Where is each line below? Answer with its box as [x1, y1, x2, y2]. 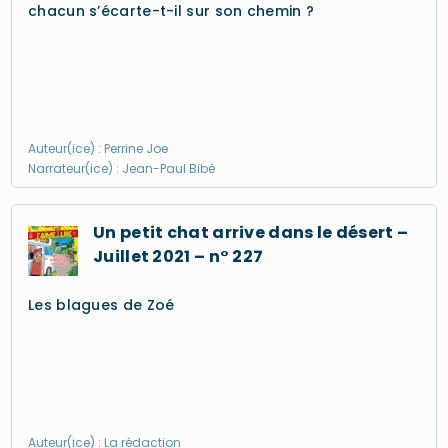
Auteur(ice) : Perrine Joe [28, 140, 168, 157]
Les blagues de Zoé [28, 295, 175, 315]
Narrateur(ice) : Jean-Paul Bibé [28, 160, 215, 177]
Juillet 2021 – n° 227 [93, 245, 264, 268]
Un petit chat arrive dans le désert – [93, 221, 409, 244]
